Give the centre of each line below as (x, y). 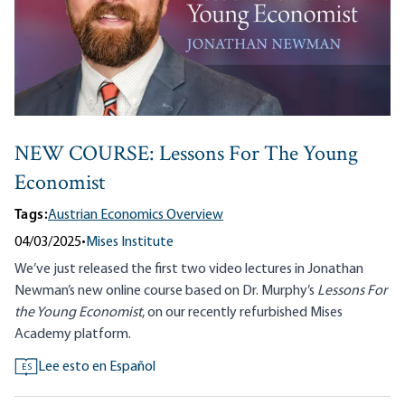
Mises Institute (130, 243)
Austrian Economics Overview (136, 216)
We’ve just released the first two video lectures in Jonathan (189, 270)
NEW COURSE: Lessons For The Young (186, 155)
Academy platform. (73, 335)
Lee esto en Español (97, 367)
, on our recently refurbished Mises (242, 313)
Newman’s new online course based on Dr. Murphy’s (166, 292)
